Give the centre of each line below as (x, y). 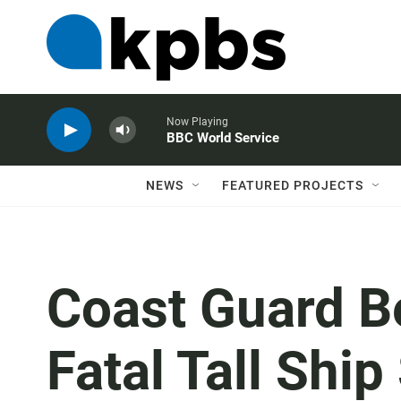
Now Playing (197, 122)
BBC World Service (223, 138)
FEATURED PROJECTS (293, 185)
